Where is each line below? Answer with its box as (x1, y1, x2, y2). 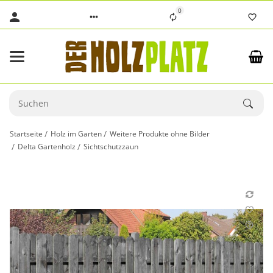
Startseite (10, 128, 43, 139)
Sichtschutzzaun (83, 141, 139, 152)
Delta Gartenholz (18, 141, 76, 152)
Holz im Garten (51, 128, 102, 139)
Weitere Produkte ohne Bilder (110, 128, 210, 139)
